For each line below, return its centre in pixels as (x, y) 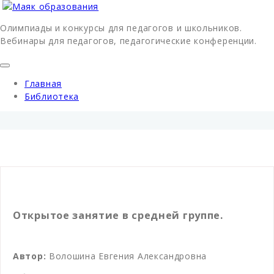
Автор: (31, 256)
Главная (43, 83)
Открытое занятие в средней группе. (118, 216)
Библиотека (52, 96)
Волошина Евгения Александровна (128, 256)
